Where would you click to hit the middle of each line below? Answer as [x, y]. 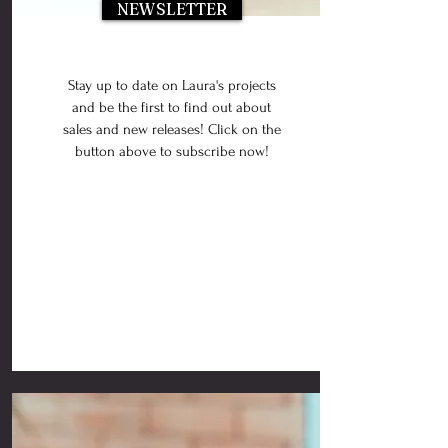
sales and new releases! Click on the [171, 129]
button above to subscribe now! [171, 151]
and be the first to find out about [171, 107]
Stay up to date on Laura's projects [171, 85]
